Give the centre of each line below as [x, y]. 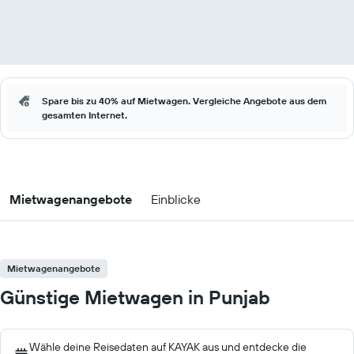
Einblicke [176, 199]
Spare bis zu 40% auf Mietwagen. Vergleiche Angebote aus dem [184, 101]
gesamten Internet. [85, 115]
